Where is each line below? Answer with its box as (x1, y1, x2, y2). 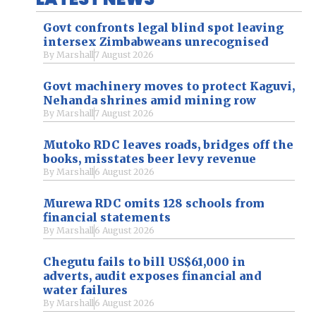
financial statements (42, 209, 171, 224)
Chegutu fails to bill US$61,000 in (42, 254, 245, 269)
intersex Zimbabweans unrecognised (42, 34, 269, 49)
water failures (42, 282, 128, 297)
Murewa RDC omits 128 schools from (42, 195, 265, 210)
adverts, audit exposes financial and (42, 268, 262, 283)
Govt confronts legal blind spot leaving (42, 20, 284, 35)
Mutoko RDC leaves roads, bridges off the (42, 137, 293, 152)
